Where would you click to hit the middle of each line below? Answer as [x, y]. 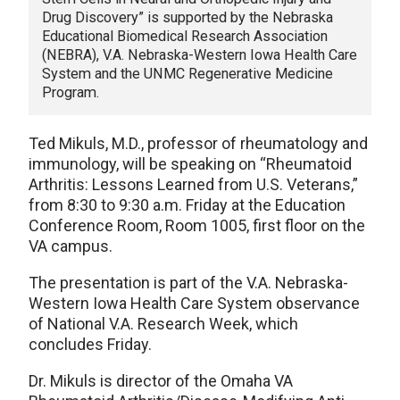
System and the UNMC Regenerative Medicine [187, 74]
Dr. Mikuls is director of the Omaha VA [161, 381]
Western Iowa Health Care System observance [194, 304]
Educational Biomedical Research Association [185, 37]
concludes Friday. [90, 345]
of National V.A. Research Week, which [163, 324]
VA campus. [71, 246]
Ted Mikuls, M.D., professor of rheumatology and [198, 144]
